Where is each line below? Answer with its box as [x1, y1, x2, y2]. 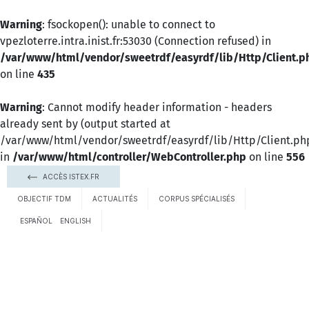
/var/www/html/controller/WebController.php [12, 150, 246, 163]
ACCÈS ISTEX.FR [41, 172, 99, 181]
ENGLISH [60, 217, 91, 225]
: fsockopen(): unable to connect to [42, 18, 215, 31]
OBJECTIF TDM [17, 195, 71, 203]
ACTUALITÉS [92, 195, 137, 203]
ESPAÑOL [20, 217, 52, 225]
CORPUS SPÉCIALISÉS [159, 195, 235, 203]
